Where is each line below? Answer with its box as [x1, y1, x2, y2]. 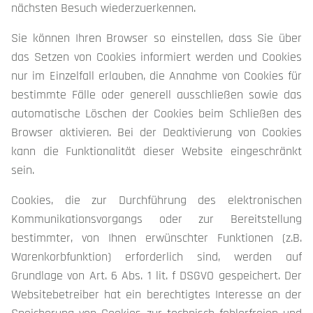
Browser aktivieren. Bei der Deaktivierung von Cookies [11, 124, 302, 140]
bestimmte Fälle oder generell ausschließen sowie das [11, 87, 302, 103]
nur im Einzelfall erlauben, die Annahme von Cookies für [11, 68, 302, 84]
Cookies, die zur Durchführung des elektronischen [11, 192, 302, 208]
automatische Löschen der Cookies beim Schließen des [11, 105, 302, 122]
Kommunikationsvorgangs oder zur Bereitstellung [11, 211, 302, 227]
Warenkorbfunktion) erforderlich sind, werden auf [11, 249, 302, 265]
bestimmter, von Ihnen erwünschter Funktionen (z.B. [11, 230, 302, 246]
